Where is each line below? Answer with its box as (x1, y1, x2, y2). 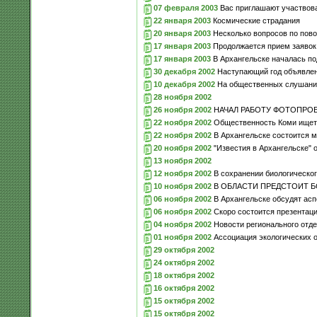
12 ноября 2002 (153, 168, 212, 178)
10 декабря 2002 (153, 79, 215, 88)
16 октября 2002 (153, 283, 214, 292)
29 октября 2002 (153, 245, 214, 254)
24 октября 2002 (153, 258, 214, 267)
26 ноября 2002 (153, 105, 212, 114)
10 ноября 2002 (153, 181, 212, 190)
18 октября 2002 (153, 270, 214, 279)
